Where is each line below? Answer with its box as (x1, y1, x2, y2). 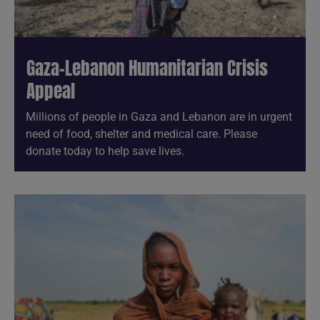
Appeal (26, 77, 76, 104)
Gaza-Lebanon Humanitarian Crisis (26, 54, 269, 81)
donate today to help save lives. (26, 144, 184, 158)
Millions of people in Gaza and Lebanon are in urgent (26, 109, 292, 124)
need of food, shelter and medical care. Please (26, 126, 257, 141)
